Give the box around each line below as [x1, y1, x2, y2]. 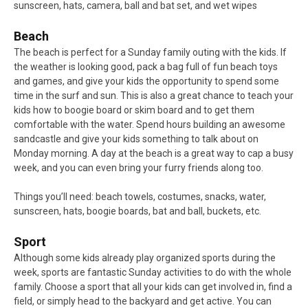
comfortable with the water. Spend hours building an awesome [14, 119, 285, 131]
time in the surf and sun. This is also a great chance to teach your [14, 90, 294, 102]
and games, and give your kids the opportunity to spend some [14, 76, 279, 87]
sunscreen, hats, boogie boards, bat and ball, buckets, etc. [14, 206, 261, 217]
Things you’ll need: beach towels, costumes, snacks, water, [14, 191, 266, 203]
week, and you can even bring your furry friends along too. [14, 162, 263, 174]
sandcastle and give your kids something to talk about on [14, 133, 258, 145]
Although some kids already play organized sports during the [14, 252, 276, 264]
